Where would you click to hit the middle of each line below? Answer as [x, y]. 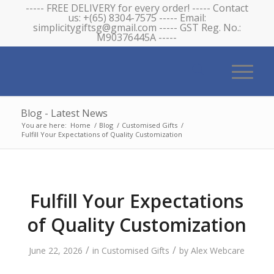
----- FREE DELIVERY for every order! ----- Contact [137, 8]
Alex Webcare [218, 250]
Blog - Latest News [64, 113]
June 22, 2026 [56, 250]
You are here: [44, 125]
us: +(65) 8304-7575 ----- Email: [137, 18]
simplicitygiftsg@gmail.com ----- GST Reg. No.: [137, 28]
